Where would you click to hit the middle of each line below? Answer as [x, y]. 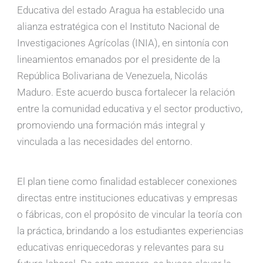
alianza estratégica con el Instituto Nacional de [119, 27]
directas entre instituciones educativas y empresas [128, 198]
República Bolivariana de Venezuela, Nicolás [113, 76]
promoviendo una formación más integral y [111, 125]
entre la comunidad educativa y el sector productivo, [130, 109]
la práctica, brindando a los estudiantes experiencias [131, 231]
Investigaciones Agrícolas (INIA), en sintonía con [123, 43]
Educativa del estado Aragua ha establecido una [121, 10]
